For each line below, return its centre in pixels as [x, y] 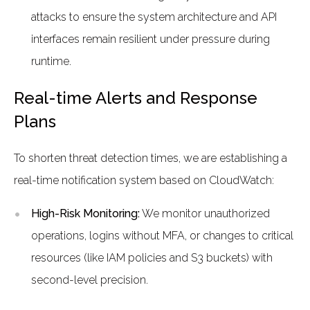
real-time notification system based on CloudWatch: [144, 180]
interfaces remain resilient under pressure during [151, 39]
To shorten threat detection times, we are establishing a [151, 158]
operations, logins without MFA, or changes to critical [162, 235]
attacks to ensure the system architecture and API [154, 17]
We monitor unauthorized [205, 213]
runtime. [51, 61]
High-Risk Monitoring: [85, 213]
